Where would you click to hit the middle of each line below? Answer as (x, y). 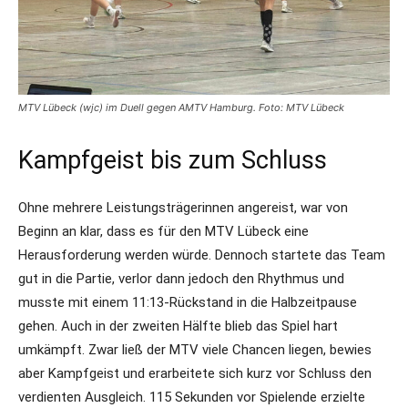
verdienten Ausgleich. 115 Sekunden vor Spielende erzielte (192, 397)
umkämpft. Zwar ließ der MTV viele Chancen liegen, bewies (195, 350)
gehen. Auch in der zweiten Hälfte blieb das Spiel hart (178, 326)
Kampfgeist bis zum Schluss (173, 160)
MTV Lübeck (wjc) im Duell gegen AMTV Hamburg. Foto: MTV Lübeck (181, 107)
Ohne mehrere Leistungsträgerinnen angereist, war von (183, 208)
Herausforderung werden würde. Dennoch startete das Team (202, 255)
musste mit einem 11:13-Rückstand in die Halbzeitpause (188, 302)
